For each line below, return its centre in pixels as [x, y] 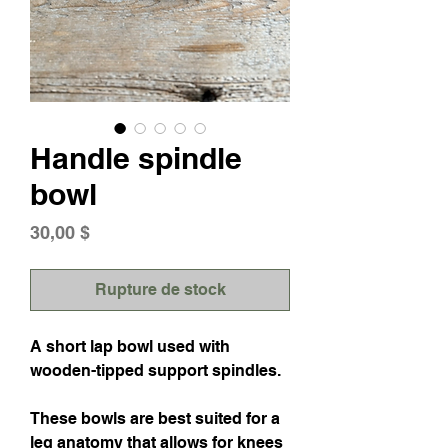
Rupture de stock [160, 289]
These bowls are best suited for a [155, 418]
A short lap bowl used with [130, 346]
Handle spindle [136, 158]
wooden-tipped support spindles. [155, 370]
